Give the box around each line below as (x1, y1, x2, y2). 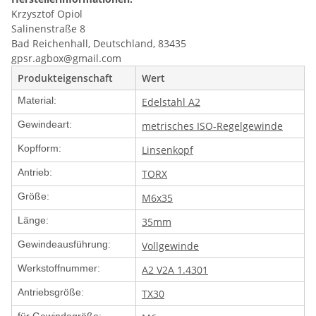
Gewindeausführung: (18, 238, 111, 250)
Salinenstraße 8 (11, 22, 85, 36)
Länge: (18, 214, 49, 226)
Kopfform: (18, 142, 61, 154)
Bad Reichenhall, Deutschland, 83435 (11, 37, 186, 51)
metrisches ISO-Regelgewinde (142, 119, 283, 133)
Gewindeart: (18, 119, 72, 130)
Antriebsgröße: (18, 286, 84, 298)
